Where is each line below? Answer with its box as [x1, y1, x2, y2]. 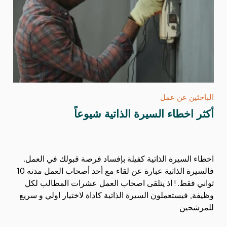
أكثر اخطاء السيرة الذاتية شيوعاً [74, 106, 214, 120]
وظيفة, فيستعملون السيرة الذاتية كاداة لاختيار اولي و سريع [19, 190, 214, 200]
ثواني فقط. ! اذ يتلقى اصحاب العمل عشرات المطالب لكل [25, 177, 214, 188]
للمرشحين [179, 202, 214, 212]
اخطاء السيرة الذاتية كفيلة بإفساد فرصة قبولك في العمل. [24, 153, 214, 164]
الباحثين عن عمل [160, 92, 214, 102]
